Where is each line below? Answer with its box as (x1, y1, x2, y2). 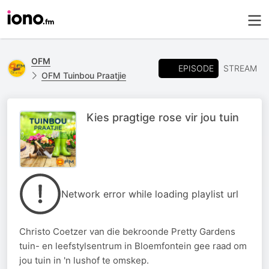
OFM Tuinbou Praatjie (41, 70, 126, 80)
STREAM (223, 63, 257, 73)
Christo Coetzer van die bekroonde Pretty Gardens (19, 226, 235, 237)
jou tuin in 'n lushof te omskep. (19, 255, 149, 266)
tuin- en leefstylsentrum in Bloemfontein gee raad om (19, 240, 247, 252)
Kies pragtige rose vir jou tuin (86, 111, 239, 124)
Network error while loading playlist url (61, 188, 238, 200)
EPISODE (178, 62, 214, 73)
